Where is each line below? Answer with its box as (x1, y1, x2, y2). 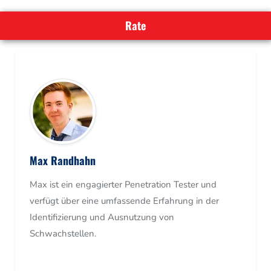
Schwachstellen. (30, 227, 96, 240)
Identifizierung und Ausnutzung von (30, 211, 174, 224)
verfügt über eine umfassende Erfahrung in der (30, 195, 219, 207)
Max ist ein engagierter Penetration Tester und (30, 178, 217, 191)
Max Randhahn (30, 152, 96, 169)
